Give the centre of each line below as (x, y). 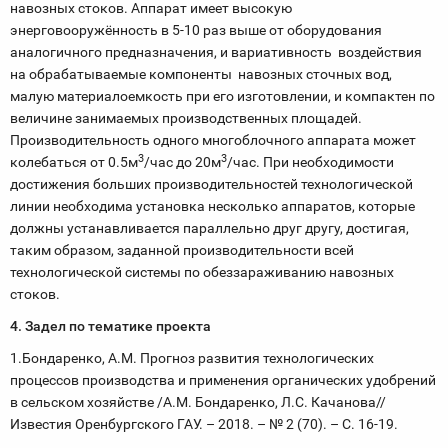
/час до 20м (182, 162)
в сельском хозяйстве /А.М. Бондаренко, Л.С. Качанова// (198, 402)
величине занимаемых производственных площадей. (186, 118)
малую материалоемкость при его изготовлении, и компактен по (222, 96)
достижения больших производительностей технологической (211, 184)
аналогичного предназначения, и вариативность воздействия (216, 52)
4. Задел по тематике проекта (110, 326)
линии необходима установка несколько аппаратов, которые (212, 206)
